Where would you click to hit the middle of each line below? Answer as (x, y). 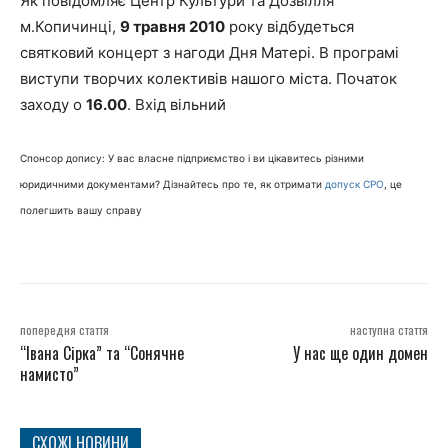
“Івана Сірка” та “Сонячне (102, 352)
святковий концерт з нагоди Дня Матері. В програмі (209, 52)
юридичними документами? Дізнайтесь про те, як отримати (172, 183)
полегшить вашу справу (81, 209)
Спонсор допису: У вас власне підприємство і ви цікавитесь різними (192, 157)
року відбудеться (289, 26)
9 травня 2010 (172, 26)
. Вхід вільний (176, 104)
